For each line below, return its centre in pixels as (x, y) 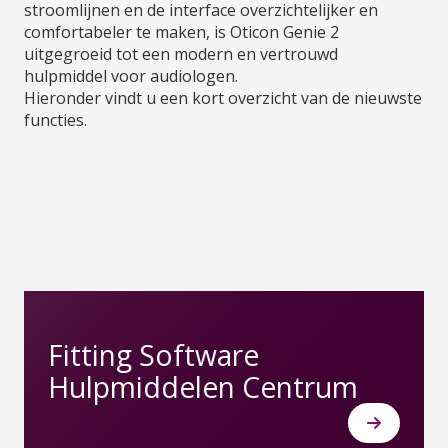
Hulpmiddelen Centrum (203, 386)
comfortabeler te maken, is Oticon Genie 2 (181, 31)
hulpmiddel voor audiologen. (131, 75)
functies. (55, 119)
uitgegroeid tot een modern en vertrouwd (181, 53)
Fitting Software (153, 354)
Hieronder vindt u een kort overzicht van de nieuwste (223, 97)
